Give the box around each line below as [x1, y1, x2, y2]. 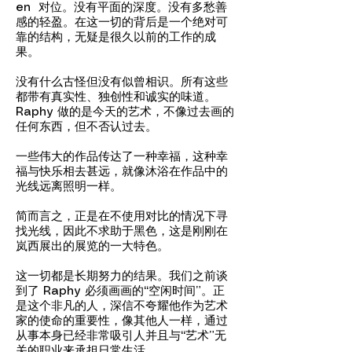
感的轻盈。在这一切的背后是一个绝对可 [16, 17, 228, 28]
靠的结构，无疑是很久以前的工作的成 [16, 32, 216, 43]
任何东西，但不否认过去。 [16, 122, 161, 133]
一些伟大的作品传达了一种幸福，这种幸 [16, 152, 228, 163]
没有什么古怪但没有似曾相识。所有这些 [16, 77, 228, 88]
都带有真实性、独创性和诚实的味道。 [16, 92, 216, 103]
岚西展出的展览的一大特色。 [16, 241, 169, 252]
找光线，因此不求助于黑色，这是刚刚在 [16, 226, 228, 237]
